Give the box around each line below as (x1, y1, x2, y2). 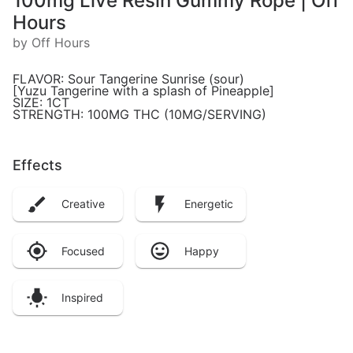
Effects (13, 156, 62, 173)
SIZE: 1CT (13, 94, 69, 110)
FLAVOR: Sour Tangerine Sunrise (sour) (13, 70, 244, 87)
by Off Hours (13, 34, 90, 50)
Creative (61, 197, 105, 211)
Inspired (61, 291, 103, 305)
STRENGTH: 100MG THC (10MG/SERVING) (13, 106, 266, 122)
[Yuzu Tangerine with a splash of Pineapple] (13, 82, 274, 98)
